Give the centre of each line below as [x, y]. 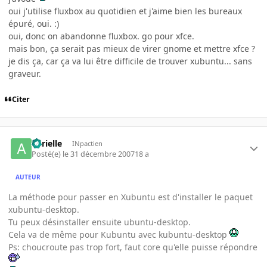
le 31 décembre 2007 [99, 154]
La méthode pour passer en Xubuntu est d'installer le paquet [131, 197]
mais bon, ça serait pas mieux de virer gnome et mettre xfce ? [132, 49]
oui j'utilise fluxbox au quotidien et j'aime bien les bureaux [125, 11]
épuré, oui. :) [34, 24]
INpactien [87, 143]
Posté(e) [47, 154]
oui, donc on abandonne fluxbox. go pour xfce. [101, 36]
